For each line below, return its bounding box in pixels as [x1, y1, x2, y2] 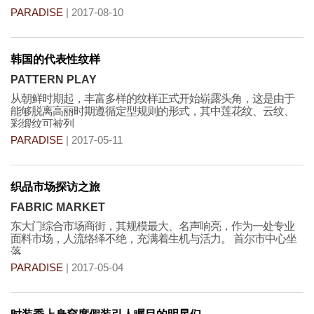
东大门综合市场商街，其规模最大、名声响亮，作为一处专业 [11, 220, 294, 232]
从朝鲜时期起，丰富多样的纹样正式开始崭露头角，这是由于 [11, 93, 294, 104]
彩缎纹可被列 [11, 118, 74, 130]
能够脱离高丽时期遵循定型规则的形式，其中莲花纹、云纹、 [11, 105, 294, 117]
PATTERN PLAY [11, 74, 97, 86]
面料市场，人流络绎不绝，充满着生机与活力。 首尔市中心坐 [11, 233, 296, 245]
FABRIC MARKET [11, 201, 105, 213]
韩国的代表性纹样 [11, 53, 100, 65]
